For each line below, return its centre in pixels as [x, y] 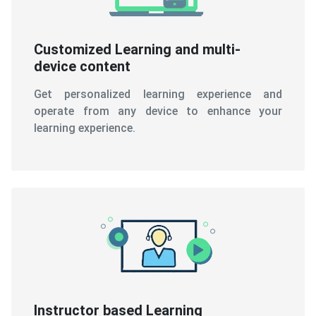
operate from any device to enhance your [158, 111]
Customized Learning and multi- [137, 49]
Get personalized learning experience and [158, 94]
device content [82, 66]
